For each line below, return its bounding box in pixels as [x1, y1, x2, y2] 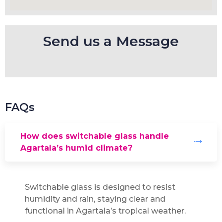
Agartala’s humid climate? [20, 143, 132, 153]
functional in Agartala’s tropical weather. [25, 206, 186, 216]
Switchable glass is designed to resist [25, 182, 175, 192]
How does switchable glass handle [20, 131, 169, 141]
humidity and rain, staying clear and [25, 194, 166, 204]
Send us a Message [43, 32, 179, 50]
